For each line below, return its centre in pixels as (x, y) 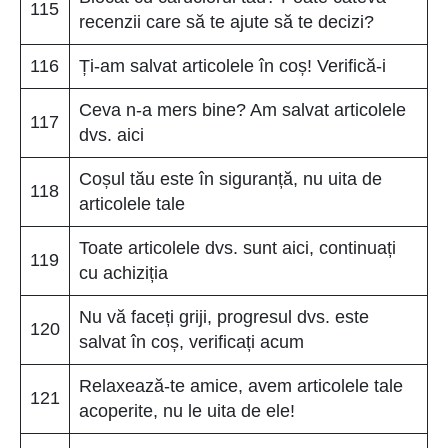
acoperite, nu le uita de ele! (187, 410)
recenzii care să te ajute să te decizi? (226, 21)
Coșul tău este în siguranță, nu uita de (230, 178)
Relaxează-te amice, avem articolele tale (241, 385)
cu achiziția (123, 272)
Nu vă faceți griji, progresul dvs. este (224, 316)
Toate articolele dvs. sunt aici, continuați (237, 247)
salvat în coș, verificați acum (191, 341)
